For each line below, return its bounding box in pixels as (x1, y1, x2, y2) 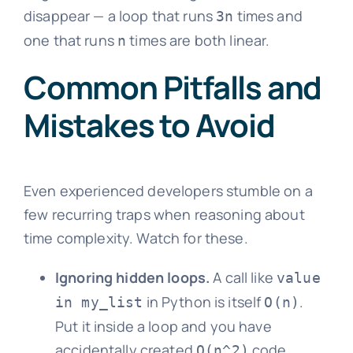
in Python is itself (143, 292, 265, 311)
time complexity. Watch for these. (23, 228, 248, 247)
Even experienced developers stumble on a (23, 180, 313, 200)
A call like (210, 267, 277, 287)
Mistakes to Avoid (23, 102, 275, 147)
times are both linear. (126, 30, 270, 50)
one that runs (23, 30, 118, 50)
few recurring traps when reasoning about (23, 204, 305, 224)
